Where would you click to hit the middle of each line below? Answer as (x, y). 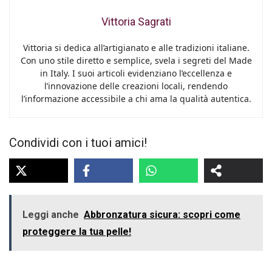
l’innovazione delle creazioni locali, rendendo (136, 86)
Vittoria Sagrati (136, 21)
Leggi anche (51, 214)
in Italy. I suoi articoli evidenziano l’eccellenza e (136, 73)
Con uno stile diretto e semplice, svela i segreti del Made (136, 60)
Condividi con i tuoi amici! (78, 142)
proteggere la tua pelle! (77, 231)
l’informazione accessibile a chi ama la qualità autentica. (136, 98)
